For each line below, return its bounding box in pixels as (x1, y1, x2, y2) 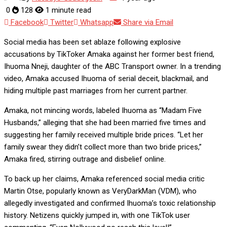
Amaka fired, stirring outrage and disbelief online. (4, 155, 166, 164)
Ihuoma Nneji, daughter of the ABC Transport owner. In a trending (4, 62, 221, 71)
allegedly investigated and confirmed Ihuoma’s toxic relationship (4, 199, 216, 208)
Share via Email (123, 18, 173, 27)
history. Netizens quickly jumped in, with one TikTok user (4, 211, 190, 220)
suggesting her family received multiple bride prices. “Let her (4, 130, 203, 140)
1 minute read (44, 6, 91, 15)
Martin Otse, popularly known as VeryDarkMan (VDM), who (4, 186, 197, 196)
